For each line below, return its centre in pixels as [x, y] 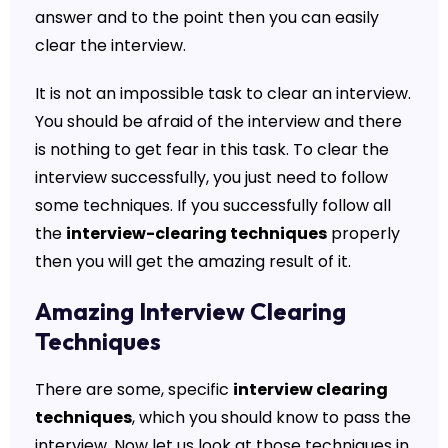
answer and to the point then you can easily [206, 17]
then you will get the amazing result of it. [192, 261]
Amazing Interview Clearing [190, 310]
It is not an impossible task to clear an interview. [222, 93]
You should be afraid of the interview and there [218, 121]
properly [363, 233]
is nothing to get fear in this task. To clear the [211, 149]
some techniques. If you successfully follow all [212, 205]
